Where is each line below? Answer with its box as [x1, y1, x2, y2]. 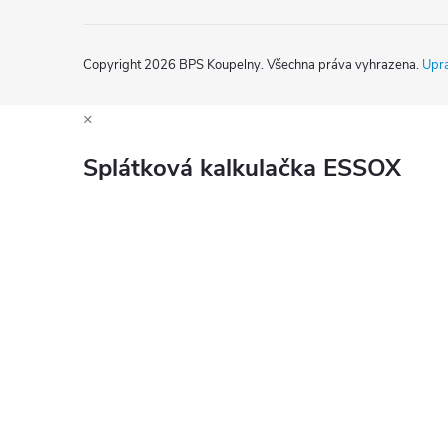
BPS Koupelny [179, 55, 261, 74]
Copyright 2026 [83, 55, 179, 74]
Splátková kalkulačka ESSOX [83, 152, 401, 185]
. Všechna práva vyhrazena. [261, 55, 422, 74]
